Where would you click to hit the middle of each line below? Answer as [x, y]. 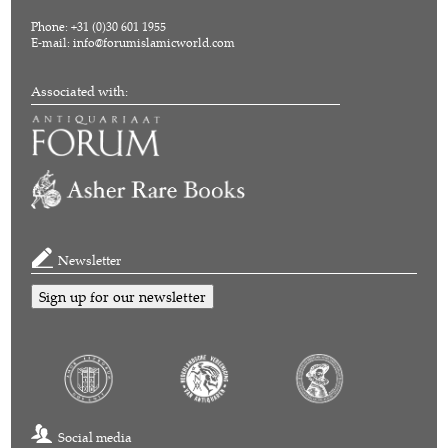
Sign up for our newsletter [123, 297]
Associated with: [80, 92]
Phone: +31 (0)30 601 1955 [99, 27]
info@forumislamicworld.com [154, 43]
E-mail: [52, 43]
